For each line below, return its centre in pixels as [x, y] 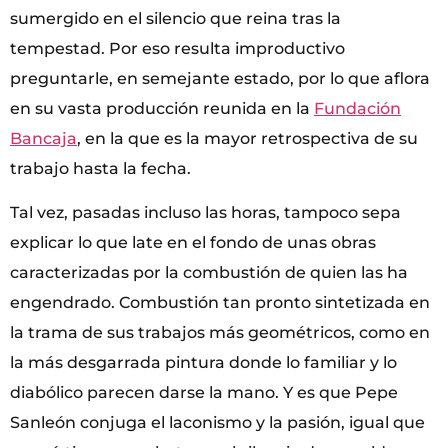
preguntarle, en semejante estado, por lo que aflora [220, 78]
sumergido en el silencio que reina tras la [175, 18]
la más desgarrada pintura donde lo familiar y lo [203, 362]
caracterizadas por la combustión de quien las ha [209, 272]
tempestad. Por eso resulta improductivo [177, 48]
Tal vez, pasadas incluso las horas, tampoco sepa [205, 212]
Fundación [357, 108]
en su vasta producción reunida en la [162, 108]
